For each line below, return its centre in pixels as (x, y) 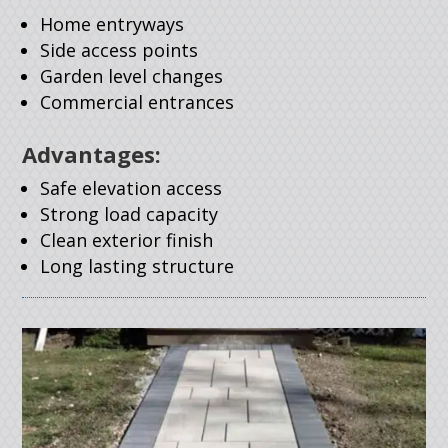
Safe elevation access (131, 187)
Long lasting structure (137, 265)
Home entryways (112, 23)
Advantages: (92, 153)
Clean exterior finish (127, 239)
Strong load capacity (129, 213)
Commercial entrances (137, 101)
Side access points (119, 49)
